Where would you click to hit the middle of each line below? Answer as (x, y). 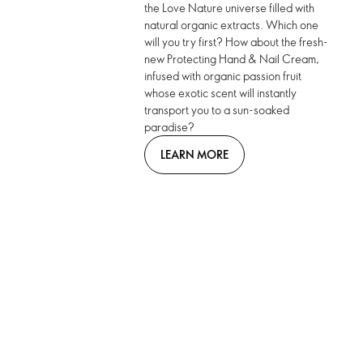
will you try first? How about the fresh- (237, 42)
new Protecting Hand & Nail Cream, (232, 59)
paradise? (170, 127)
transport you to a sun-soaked (217, 110)
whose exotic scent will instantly (221, 93)
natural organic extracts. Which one (232, 25)
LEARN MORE (195, 154)
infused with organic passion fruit (223, 76)
